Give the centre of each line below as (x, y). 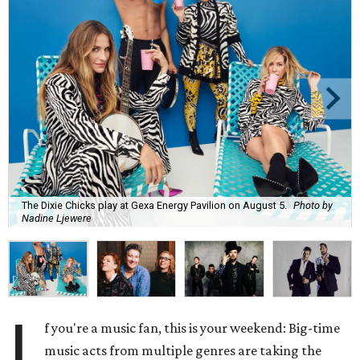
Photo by (313, 205)
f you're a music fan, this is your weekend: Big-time (192, 328)
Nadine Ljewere (57, 218)
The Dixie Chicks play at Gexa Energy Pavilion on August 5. (154, 205)
